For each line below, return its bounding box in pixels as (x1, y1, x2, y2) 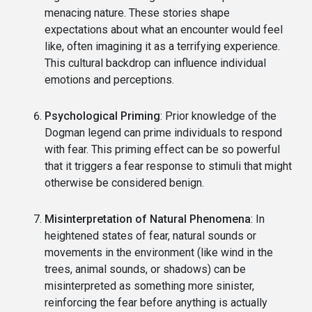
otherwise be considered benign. (45, 175, 204, 189)
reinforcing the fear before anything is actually (45, 295, 267, 309)
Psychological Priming (45, 109, 160, 123)
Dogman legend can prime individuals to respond (45, 125, 282, 139)
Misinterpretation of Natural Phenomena (45, 212, 251, 226)
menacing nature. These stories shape (45, 6, 230, 19)
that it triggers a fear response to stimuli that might (45, 159, 292, 173)
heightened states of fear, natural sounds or (45, 228, 256, 242)
